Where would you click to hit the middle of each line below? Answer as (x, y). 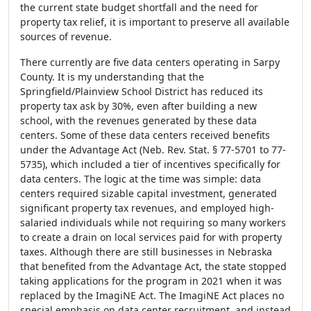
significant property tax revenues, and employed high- (147, 208)
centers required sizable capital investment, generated (149, 193)
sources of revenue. (66, 36)
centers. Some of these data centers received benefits (145, 135)
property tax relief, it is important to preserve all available (155, 22)
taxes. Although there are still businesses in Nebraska (146, 252)
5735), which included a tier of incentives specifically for (150, 164)
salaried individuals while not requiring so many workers (153, 222)
